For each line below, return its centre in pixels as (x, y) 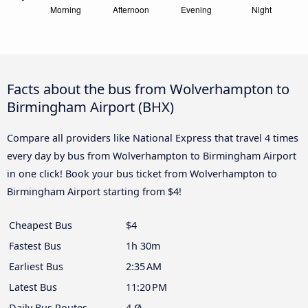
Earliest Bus (36, 266)
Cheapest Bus (41, 225)
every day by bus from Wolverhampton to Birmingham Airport (152, 155)
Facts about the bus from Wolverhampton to (148, 88)
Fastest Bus (35, 245)
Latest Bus (33, 287)
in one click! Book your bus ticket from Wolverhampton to (142, 173)
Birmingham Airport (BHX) (90, 106)
